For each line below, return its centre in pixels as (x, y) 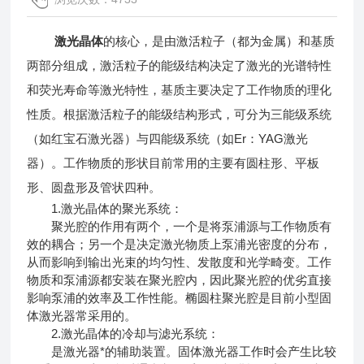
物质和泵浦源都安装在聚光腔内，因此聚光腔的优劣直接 (180, 279)
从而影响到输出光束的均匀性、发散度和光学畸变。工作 (180, 262)
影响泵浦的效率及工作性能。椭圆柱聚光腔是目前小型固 (180, 297)
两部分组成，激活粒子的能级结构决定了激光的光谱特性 (180, 65)
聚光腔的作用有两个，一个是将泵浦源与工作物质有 (180, 226)
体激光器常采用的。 (82, 315)
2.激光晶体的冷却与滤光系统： (123, 333)
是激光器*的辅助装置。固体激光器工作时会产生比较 (182, 351)
